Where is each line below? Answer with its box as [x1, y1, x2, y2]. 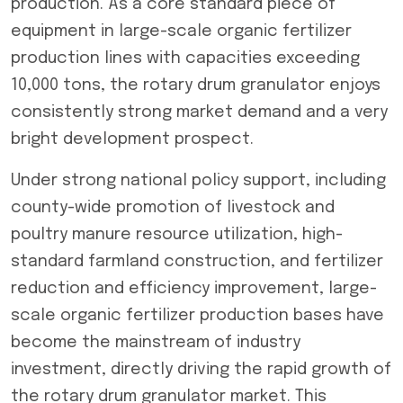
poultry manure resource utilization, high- [11, 227, 343, 243]
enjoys [325, 77, 381, 94]
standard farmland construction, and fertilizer [11, 254, 383, 270]
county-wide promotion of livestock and [11, 200, 335, 216]
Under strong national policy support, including [11, 173, 386, 189]
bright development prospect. [11, 131, 254, 148]
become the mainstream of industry [11, 335, 300, 351]
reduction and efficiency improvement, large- [11, 281, 377, 297]
